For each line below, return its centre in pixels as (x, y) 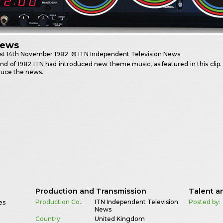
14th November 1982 (38, 54)
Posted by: (205, 202)
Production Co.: (59, 202)
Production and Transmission (91, 191)
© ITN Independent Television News (125, 54)
